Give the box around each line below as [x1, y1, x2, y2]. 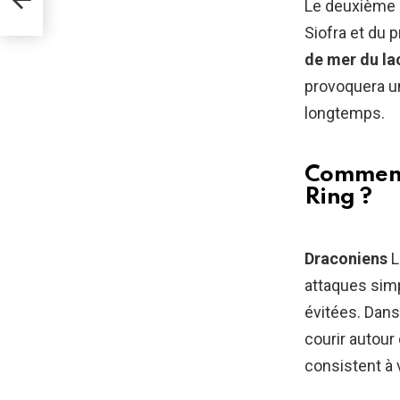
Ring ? [304, 186, 371, 209]
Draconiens [304, 249, 391, 268]
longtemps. [304, 104, 385, 122]
